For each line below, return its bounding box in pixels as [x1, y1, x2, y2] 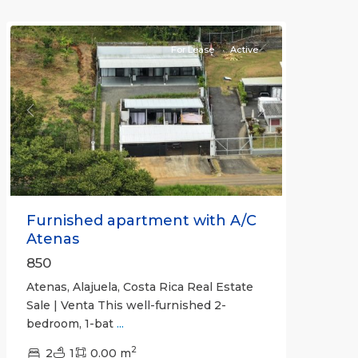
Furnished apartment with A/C [26, 211, 257, 229]
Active [229, 44, 258, 56]
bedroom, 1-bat [26, 316, 117, 331]
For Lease [170, 44, 214, 56]
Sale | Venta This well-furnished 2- [26, 297, 226, 312]
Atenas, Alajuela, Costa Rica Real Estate [26, 279, 253, 294]
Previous [29, 110, 81, 125]
